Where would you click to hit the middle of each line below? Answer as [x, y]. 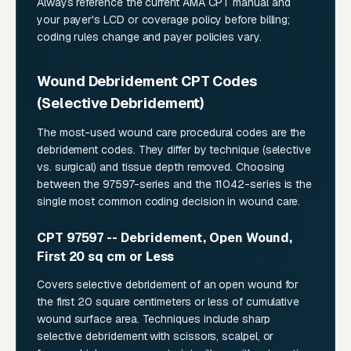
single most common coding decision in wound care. [169, 202]
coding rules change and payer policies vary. [149, 37]
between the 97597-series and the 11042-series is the [175, 185]
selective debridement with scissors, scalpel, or [156, 337]
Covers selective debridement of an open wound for [168, 285]
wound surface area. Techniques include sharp [154, 319]
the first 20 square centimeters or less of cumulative [168, 302]
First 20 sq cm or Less [106, 257]
